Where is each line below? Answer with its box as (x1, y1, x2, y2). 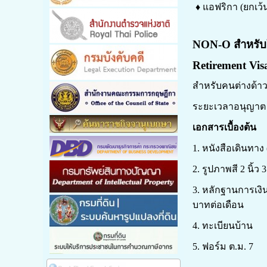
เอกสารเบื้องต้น (192, 122, 256, 133)
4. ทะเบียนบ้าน (192, 221, 253, 231)
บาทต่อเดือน (192, 200, 244, 210)
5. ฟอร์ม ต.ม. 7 (192, 241, 253, 252)
